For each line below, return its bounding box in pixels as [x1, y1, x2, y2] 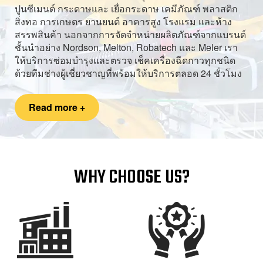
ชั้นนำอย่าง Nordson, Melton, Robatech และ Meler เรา [15, 41, 238, 55]
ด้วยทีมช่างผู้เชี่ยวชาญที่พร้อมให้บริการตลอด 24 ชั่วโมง [15, 66, 242, 80]
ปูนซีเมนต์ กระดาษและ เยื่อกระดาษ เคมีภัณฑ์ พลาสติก [15, 2, 238, 16]
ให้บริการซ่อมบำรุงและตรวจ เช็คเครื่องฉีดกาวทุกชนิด [15, 53, 235, 68]
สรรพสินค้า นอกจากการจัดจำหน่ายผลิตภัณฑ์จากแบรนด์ [15, 28, 246, 42]
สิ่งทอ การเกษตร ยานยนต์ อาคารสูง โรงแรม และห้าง [15, 15, 232, 29]
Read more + [28, 100, 85, 114]
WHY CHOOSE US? [73, 162, 190, 193]
